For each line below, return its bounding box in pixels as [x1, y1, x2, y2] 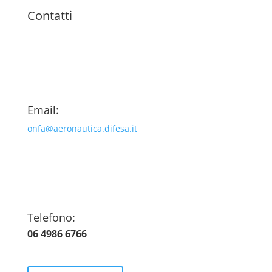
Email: [27, 103, 59, 118]
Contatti [27, 7, 72, 24]
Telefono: [27, 210, 75, 225]
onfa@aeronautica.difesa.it [27, 123, 137, 135]
